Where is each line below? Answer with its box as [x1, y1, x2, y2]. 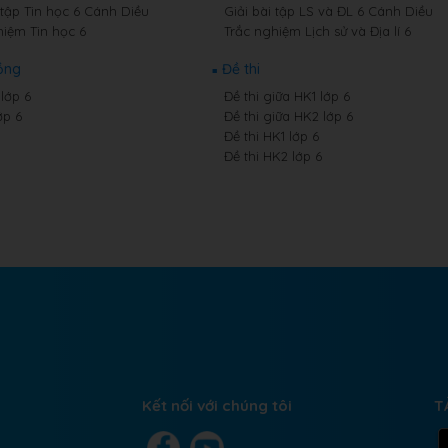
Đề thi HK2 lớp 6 [223, 148, 322, 164]
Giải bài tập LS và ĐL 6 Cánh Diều [223, 3, 433, 19]
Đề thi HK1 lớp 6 [223, 128, 319, 144]
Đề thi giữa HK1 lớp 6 [223, 88, 350, 104]
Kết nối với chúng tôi [141, 396, 292, 415]
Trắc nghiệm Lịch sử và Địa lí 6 [223, 23, 411, 39]
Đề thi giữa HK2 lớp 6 [223, 108, 353, 124]
